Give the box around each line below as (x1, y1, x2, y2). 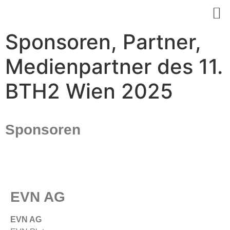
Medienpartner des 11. (5, 54, 223, 79)
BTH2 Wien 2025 (5, 79, 173, 104)
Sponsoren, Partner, (5, 29, 201, 54)
